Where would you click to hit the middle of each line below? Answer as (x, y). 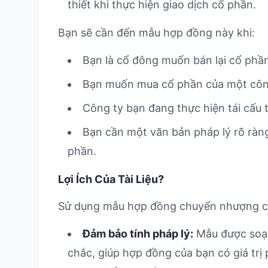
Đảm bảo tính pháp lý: (138, 234)
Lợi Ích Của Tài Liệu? (111, 179)
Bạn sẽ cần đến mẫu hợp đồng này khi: (156, 33)
